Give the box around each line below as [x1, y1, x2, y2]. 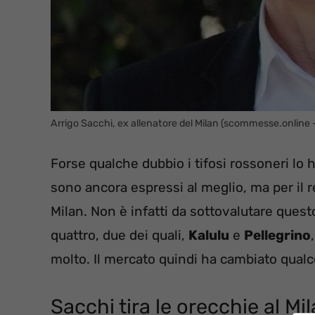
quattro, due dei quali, [51, 227, 188, 244]
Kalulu [188, 227, 229, 244]
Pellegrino [244, 227, 311, 244]
